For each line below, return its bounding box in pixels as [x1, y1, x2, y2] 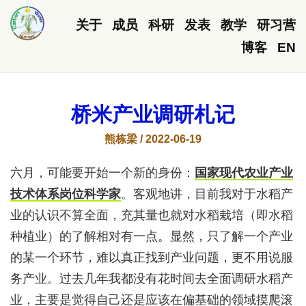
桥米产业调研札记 [71, 103, 235, 126]
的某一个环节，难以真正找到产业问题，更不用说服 [10, 251, 293, 264]
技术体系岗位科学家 [10, 187, 121, 201]
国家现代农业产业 [195, 166, 293, 180]
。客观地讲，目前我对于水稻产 [121, 187, 293, 201]
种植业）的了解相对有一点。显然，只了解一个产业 [10, 229, 293, 243]
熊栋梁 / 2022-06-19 [105, 133, 201, 145]
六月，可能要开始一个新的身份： [10, 166, 195, 180]
